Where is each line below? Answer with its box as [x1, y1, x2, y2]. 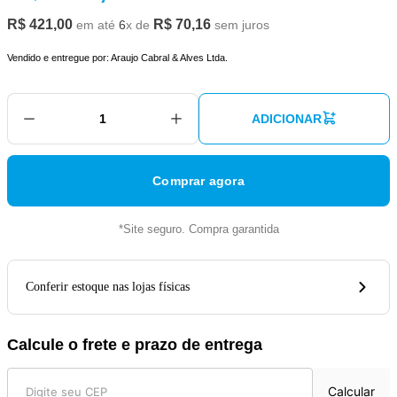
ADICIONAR [251, 112, 322, 126]
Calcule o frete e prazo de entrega [7, 335, 262, 354]
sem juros [211, 18, 269, 32]
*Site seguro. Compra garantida [118, 222, 279, 236]
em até [73, 18, 119, 32]
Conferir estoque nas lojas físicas [26, 280, 190, 293]
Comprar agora [152, 174, 245, 188]
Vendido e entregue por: [7, 52, 111, 63]
